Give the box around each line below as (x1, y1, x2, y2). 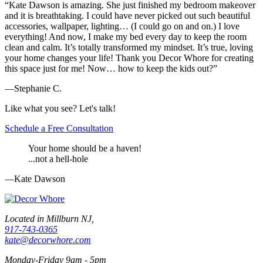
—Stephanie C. (5, 83, 62, 94)
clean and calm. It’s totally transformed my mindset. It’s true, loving (5, 42, 253, 53)
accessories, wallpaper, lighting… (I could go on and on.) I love (5, 21, 240, 32)
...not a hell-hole (28, 154, 88, 164)
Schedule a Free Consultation (5, 123, 113, 134)
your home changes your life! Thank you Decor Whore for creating (5, 53, 254, 63)
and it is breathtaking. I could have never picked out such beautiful (5, 11, 250, 21)
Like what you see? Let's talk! (5, 103, 116, 114)
